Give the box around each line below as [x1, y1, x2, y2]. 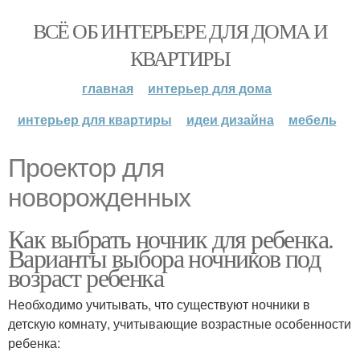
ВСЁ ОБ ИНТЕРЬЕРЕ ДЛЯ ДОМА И [32, 17, 328, 44]
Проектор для [8, 153, 164, 182]
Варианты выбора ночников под [8, 240, 321, 275]
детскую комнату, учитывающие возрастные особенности [8, 314, 351, 333]
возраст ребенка [8, 260, 163, 294]
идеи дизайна [186, 110, 274, 129]
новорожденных [8, 183, 190, 212]
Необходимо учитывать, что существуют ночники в [8, 295, 310, 313]
